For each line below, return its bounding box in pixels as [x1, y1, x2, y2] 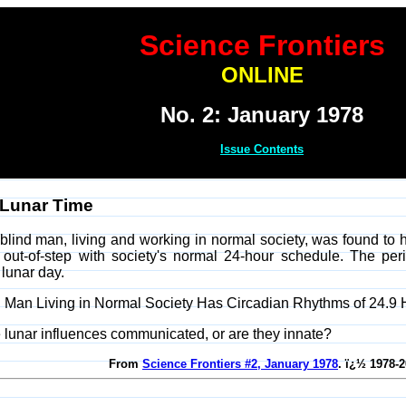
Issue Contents [220, 142, 304, 156]
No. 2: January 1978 [160, 102, 363, 127]
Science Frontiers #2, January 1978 [142, 357, 338, 372]
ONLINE [220, 63, 304, 87]
